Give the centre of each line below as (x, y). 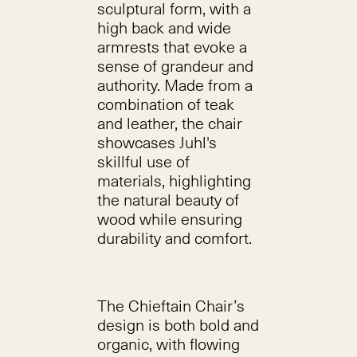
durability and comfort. (174, 238)
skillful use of (143, 161)
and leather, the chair (169, 123)
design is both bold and (178, 325)
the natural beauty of (168, 200)
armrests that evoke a (172, 47)
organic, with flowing (168, 344)
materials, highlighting (174, 180)
